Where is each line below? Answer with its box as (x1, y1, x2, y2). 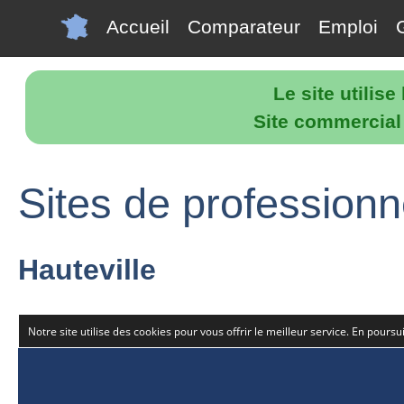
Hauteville (18, 253, 156, 286)
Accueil (106, 16, 170, 37)
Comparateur (188, 16, 300, 37)
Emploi (318, 16, 378, 37)
